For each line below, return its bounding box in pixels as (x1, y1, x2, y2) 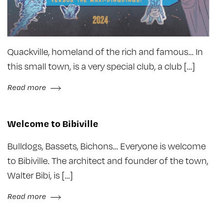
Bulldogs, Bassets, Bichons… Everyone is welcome (7, 140, 206, 152)
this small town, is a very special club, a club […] (7, 60, 195, 73)
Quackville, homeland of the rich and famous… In (7, 45, 203, 58)
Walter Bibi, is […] (7, 169, 73, 182)
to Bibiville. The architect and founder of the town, (7, 154, 208, 167)
